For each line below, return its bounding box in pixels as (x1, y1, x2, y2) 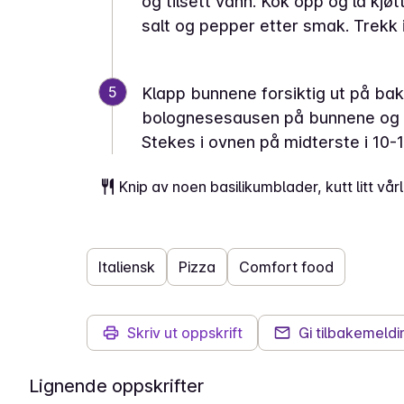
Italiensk (98, 258, 155, 276)
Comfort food (239, 258, 334, 276)
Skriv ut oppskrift (127, 324, 243, 342)
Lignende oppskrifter (29, 375, 204, 397)
